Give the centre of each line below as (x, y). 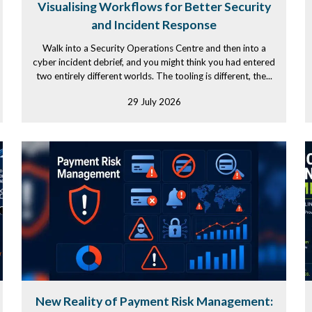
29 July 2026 (154, 102)
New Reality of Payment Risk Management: (154, 301)
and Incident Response (154, 25)
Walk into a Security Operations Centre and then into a (154, 48)
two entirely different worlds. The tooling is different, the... (154, 76)
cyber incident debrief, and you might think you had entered (154, 62)
